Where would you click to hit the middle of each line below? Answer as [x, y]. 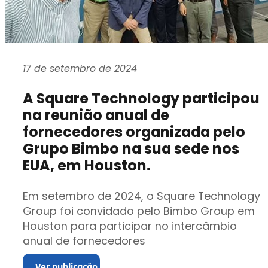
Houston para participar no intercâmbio [130, 226]
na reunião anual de [96, 115]
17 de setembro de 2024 [80, 69]
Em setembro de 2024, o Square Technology [141, 196]
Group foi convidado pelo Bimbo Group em [138, 211]
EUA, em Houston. [86, 166]
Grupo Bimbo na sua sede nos [131, 149]
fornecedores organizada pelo [134, 132]
